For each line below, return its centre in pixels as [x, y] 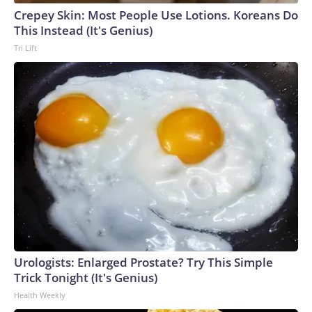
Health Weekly [40, 295]
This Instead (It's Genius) [83, 30]
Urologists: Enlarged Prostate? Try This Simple [143, 262]
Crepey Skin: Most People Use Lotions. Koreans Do [156, 15]
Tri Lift [25, 48]
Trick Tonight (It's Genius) [86, 278]
